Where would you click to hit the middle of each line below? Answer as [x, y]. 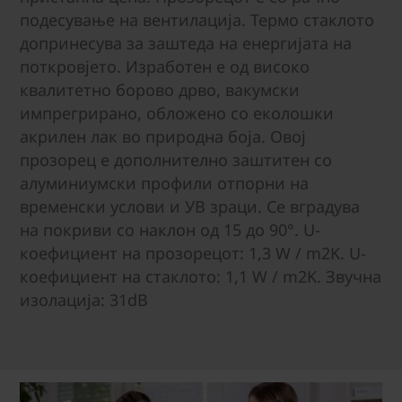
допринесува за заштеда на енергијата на [186, 43]
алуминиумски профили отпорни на [164, 183]
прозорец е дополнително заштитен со [176, 159]
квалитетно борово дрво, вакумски [160, 89]
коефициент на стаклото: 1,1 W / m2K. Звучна [201, 276]
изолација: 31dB [84, 299]
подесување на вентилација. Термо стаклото [197, 19]
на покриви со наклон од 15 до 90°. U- [170, 229]
